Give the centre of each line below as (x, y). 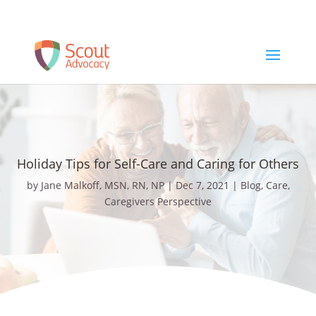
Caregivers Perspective (158, 201)
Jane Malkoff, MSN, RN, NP (102, 185)
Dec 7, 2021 (202, 185)
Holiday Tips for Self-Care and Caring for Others (158, 164)
